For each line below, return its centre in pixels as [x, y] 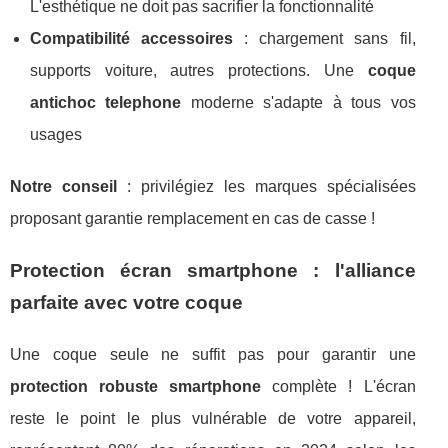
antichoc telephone [106, 102]
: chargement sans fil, [324, 38]
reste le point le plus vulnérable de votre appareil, [213, 418]
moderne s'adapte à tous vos [298, 102]
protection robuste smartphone [136, 386]
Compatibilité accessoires [132, 38]
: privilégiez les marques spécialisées [266, 186]
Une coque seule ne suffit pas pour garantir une [213, 354]
